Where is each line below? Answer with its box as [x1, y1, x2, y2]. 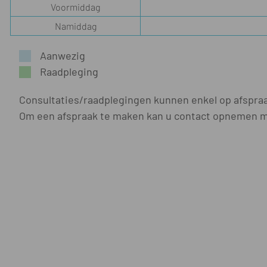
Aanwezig [40, 49, 85, 63]
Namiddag [54, 20, 97, 32]
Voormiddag [51, 1, 100, 13]
